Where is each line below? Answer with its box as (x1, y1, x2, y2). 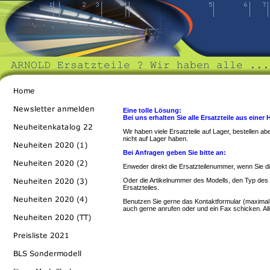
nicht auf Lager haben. (123, 135, 188, 142)
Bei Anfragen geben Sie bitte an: (123, 149, 226, 156)
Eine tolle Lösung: (123, 107, 181, 114)
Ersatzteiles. (123, 184, 159, 191)
